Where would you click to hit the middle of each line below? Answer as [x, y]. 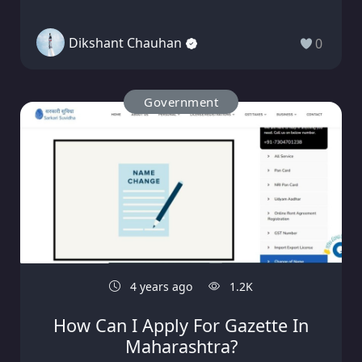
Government [181, 102]
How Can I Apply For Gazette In [181, 326]
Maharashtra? [181, 347]
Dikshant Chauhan [125, 42]
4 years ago [160, 287]
